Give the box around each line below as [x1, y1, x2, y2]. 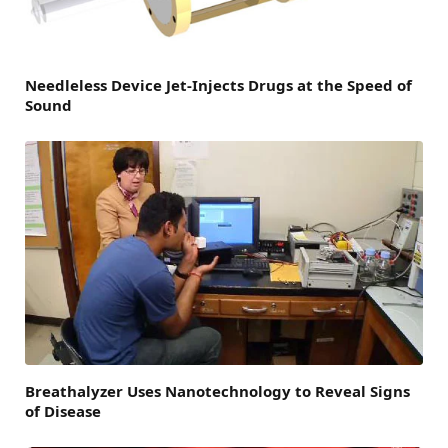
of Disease [25, 401, 101, 422]
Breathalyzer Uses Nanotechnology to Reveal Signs [25, 381, 410, 402]
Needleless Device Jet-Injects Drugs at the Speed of [25, 75, 412, 96]
